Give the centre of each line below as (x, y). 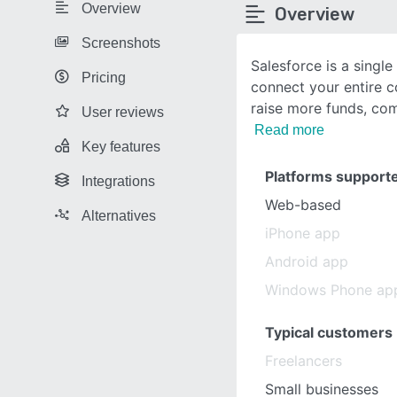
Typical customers (329, 332)
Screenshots (121, 43)
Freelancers (304, 361)
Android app (307, 261)
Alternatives (119, 215)
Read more (289, 130)
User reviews (123, 112)
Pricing (104, 77)
